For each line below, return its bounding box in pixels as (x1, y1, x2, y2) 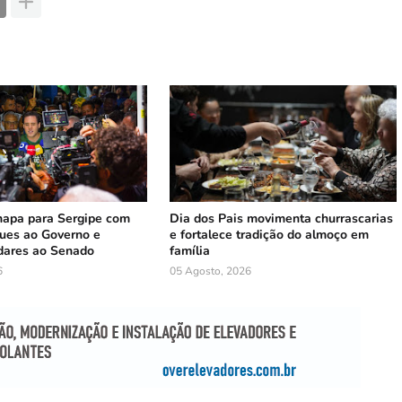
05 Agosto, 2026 (170, 263, 252, 278)
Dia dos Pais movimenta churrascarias (170, 209, 394, 227)
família (170, 241, 211, 259)
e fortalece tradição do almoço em (170, 225, 370, 243)
